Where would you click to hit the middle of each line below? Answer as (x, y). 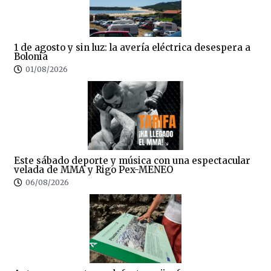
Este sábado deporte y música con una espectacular (132, 161)
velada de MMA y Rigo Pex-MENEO (93, 170)
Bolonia (31, 57)
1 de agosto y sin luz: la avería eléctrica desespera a (132, 48)
